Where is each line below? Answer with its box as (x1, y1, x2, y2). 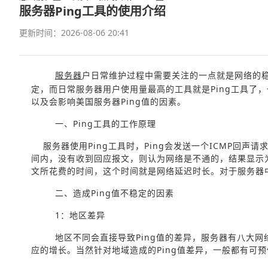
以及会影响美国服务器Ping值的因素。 (31, 96, 186, 107)
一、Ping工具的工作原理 (55, 118, 156, 129)
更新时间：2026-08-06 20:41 (19, 27, 129, 38)
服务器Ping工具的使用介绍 (19, 3, 166, 19)
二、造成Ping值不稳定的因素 (55, 187, 174, 199)
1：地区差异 (55, 209, 105, 221)
